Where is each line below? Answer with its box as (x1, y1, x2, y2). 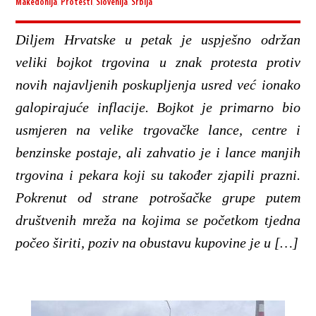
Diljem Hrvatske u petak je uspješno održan (16, 32, 300, 48)
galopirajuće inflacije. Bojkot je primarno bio (16, 99, 300, 116)
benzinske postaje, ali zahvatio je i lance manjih (16, 145, 300, 161)
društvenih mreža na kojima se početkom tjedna (16, 212, 300, 229)
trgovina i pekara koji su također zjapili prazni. (16, 167, 300, 183)
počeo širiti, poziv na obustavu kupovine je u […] (16, 235, 299, 251)
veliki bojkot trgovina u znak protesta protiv (16, 54, 300, 71)
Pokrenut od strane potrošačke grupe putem (16, 190, 300, 206)
